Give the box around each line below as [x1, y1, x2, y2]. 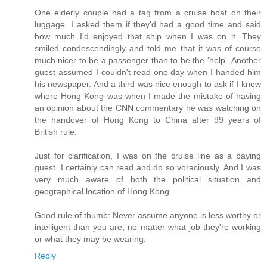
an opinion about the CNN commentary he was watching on [35, 103, 261, 113]
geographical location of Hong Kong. [35, 187, 172, 197]
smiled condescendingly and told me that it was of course [35, 44, 261, 54]
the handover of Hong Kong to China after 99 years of [35, 115, 261, 125]
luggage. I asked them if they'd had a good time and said [35, 20, 261, 30]
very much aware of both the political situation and [35, 175, 261, 185]
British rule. [35, 127, 77, 137]
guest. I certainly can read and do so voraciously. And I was [35, 163, 261, 173]
